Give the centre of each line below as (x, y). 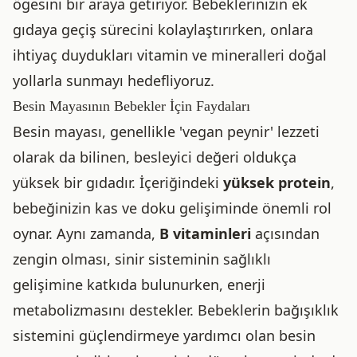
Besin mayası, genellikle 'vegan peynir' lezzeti (166, 131)
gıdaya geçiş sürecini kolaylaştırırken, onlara (163, 29)
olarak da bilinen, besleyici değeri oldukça (155, 157)
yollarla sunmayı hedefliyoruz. (114, 80)
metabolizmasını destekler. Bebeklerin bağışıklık (176, 310)
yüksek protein (277, 182)
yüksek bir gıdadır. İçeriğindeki (118, 182)
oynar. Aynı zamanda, (86, 233)
